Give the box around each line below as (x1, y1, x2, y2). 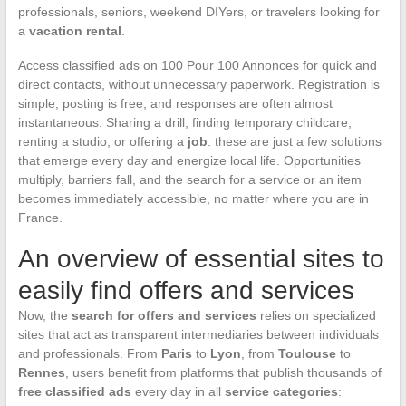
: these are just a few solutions (207, 133, 382, 149)
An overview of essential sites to (17, 244, 384, 273)
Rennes (17, 364, 65, 380)
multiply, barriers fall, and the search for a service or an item (17, 171, 362, 187)
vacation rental (28, 23, 121, 38)
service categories (224, 383, 338, 399)
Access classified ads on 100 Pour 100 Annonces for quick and (17, 57, 377, 72)
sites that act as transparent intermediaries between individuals (17, 326, 379, 342)
